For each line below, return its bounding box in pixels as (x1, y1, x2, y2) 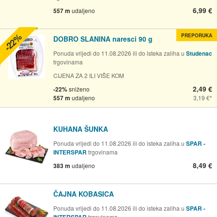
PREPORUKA (181, 32, 213, 39)
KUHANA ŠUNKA (53, 124, 108, 134)
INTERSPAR (53, 148, 88, 157)
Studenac (186, 49, 212, 58)
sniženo (67, 85, 90, 93)
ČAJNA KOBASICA (53, 189, 114, 199)
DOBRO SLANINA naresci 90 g (53, 34, 153, 44)
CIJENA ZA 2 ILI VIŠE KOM (53, 71, 124, 80)
